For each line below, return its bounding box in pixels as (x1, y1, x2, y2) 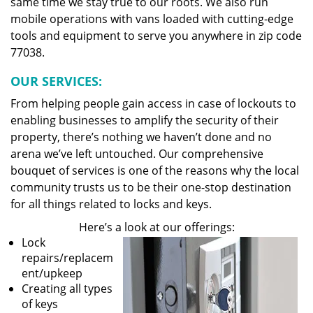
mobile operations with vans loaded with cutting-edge (10, 11, 293, 27)
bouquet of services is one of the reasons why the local (10, 163, 299, 178)
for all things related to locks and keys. (10, 196, 212, 212)
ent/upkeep (22, 265, 82, 281)
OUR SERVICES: (10, 73, 102, 89)
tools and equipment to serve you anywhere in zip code (10, 28, 302, 43)
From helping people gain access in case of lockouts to (10, 96, 296, 111)
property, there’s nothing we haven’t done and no (10, 129, 272, 145)
